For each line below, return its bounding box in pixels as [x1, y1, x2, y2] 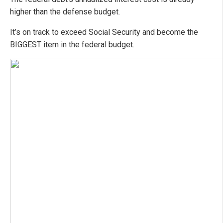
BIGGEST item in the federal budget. [10, 40, 134, 50]
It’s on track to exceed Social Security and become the [10, 27, 198, 37]
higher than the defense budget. [10, 7, 120, 17]
